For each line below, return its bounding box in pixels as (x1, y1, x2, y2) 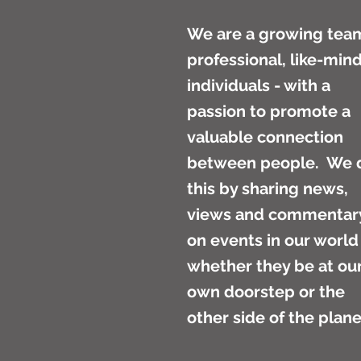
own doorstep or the (187, 282, 345, 301)
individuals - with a (187, 76, 330, 95)
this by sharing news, (187, 179, 348, 198)
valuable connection (187, 127, 343, 147)
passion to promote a (187, 102, 351, 121)
